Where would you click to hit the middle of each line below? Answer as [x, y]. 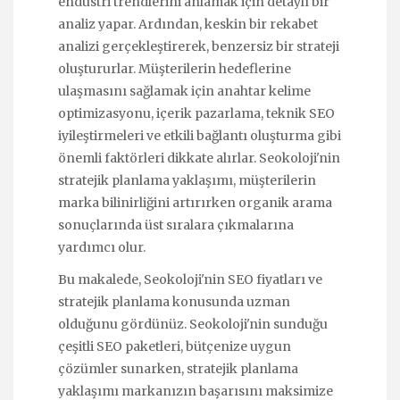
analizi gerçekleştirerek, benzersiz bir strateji [199, 46]
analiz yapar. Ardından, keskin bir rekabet [188, 24]
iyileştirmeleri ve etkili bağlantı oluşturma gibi [200, 135]
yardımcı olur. [102, 247]
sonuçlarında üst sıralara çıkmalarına [176, 225]
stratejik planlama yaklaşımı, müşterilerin [187, 180]
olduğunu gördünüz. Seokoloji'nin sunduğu [193, 324]
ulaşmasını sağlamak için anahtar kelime [184, 91]
